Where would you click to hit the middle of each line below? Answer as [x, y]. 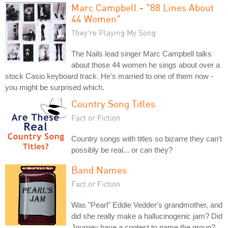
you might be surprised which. [55, 87]
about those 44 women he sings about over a [146, 65]
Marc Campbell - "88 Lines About [142, 7]
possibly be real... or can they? [122, 150]
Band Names [99, 169]
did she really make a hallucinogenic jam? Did [147, 216]
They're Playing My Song [113, 32]
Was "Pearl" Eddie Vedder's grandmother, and [147, 205]
